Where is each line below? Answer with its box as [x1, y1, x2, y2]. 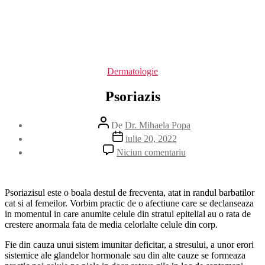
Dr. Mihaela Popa [125, 119, 190, 130]
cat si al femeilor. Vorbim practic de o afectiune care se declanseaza [5, 198, 254, 208]
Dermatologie [107, 66, 158, 76]
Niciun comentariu [117, 147, 186, 157]
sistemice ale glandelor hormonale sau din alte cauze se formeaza [5, 250, 245, 260]
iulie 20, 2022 [125, 133, 177, 144]
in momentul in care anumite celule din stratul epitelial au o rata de [5, 208, 251, 219]
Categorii [132, 66, 166, 76]
